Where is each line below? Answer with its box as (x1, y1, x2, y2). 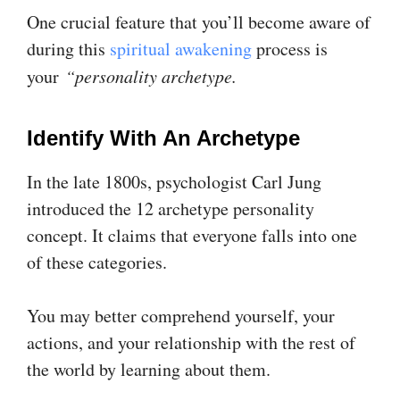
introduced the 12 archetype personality (27, 196, 314, 221)
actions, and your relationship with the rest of (27, 329, 355, 354)
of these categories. (27, 249, 167, 274)
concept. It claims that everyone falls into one (27, 222, 357, 247)
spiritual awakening (110, 36, 252, 61)
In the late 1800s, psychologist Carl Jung (27, 169, 321, 194)
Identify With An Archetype (27, 125, 300, 150)
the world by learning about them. (27, 356, 271, 381)
